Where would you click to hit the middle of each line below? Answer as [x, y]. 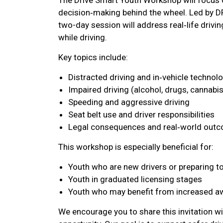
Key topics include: [93, 57]
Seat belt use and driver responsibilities [141, 114]
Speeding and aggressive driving [129, 102]
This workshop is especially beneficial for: [136, 147]
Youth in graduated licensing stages [135, 179]
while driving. [83, 37]
